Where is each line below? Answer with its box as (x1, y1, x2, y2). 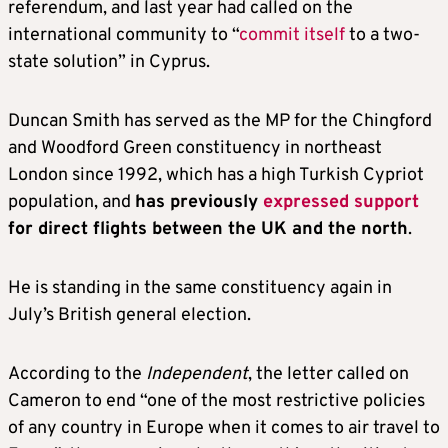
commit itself (239, 23, 345, 47)
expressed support (263, 190, 419, 214)
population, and (8, 190, 135, 214)
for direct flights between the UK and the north (8, 217, 408, 241)
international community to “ (8, 23, 239, 47)
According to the (8, 362, 146, 386)
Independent (146, 362, 248, 386)
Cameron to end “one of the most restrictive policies (8, 389, 425, 413)
